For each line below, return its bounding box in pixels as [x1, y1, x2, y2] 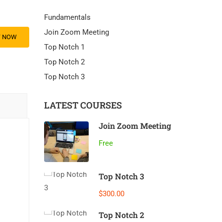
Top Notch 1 [44, 43, 85, 52]
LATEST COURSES [44, 99, 122, 111]
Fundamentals [44, 13, 91, 22]
